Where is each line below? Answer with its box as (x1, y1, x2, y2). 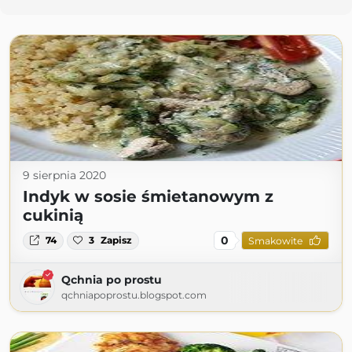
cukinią (23, 206, 83, 225)
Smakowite (247, 234, 302, 247)
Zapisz (101, 234, 133, 247)
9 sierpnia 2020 (23, 168, 106, 183)
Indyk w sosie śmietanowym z (23, 187, 273, 207)
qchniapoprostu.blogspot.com (61, 289, 207, 302)
